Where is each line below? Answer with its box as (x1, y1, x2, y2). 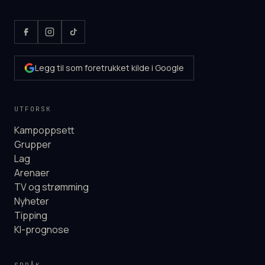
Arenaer (14, 166, 50, 179)
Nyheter (14, 194, 49, 208)
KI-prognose (14, 222, 69, 236)
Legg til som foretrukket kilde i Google (35, 62, 184, 73)
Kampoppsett (14, 123, 75, 137)
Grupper (14, 137, 51, 151)
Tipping (14, 208, 47, 222)
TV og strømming (14, 180, 89, 193)
